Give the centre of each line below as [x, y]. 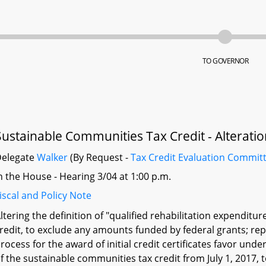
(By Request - [99, 157]
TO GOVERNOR [225, 61]
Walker [53, 157]
